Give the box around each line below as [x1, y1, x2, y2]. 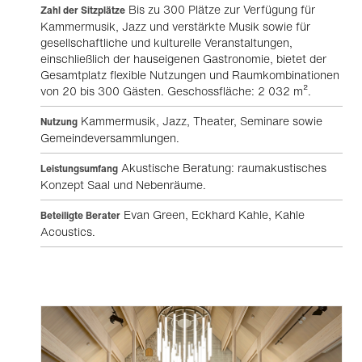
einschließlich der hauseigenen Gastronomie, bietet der [40, 50, 326, 67]
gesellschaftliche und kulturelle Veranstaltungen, [40, 34, 293, 51]
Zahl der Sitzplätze [40, 3, 125, 17]
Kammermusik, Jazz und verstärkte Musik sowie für [40, 18, 310, 35]
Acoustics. [40, 223, 95, 240]
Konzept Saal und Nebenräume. [40, 176, 206, 193]
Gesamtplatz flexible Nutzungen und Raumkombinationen [40, 66, 339, 83]
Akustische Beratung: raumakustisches [118, 159, 326, 176]
